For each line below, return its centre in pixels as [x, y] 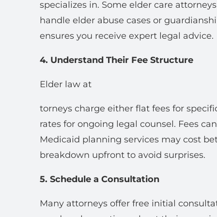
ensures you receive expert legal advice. [127, 36]
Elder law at [66, 84]
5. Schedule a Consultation [100, 179]
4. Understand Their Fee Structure [116, 60]
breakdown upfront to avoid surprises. [123, 155]
